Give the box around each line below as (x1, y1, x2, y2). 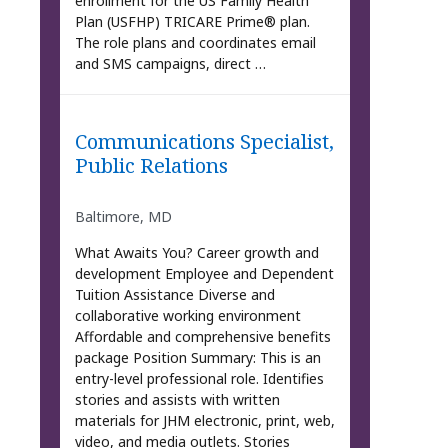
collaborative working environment (74, 306, 301, 326)
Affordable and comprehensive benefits (74, 327, 331, 347)
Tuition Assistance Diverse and (74, 285, 275, 305)
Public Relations (74, 150, 228, 179)
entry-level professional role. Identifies (74, 369, 324, 389)
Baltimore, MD (74, 207, 172, 227)
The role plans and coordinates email (74, 33, 316, 53)
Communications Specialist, (74, 126, 334, 155)
